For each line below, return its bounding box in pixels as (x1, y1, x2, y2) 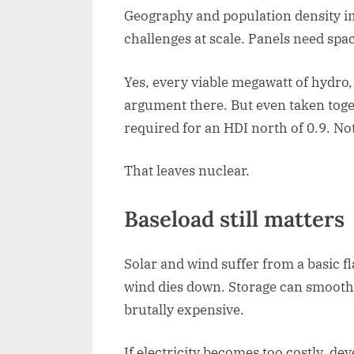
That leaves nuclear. (124, 162, 250, 180)
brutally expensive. (124, 300, 244, 318)
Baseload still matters (124, 204, 345, 233)
